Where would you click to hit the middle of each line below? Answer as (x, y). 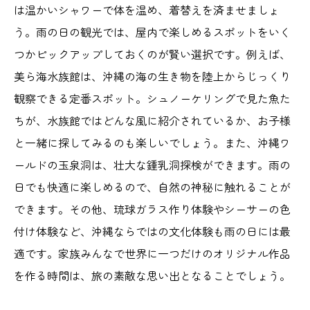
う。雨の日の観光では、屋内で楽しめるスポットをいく (152, 31)
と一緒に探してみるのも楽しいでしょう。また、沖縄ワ (152, 142)
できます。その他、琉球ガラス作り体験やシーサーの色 (152, 209)
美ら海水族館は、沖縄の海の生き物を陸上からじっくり (152, 76)
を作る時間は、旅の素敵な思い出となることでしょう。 (152, 275)
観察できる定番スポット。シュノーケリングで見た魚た (152, 98)
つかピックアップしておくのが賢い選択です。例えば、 (152, 54)
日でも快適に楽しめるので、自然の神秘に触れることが (152, 186)
